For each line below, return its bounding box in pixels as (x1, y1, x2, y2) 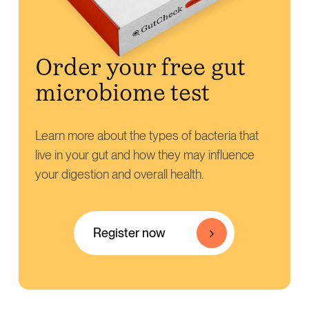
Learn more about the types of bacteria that (34, 128, 259, 143)
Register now (93, 225, 166, 240)
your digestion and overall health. (34, 166, 203, 181)
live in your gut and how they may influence (34, 147, 255, 162)
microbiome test (34, 78, 210, 107)
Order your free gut (34, 52, 246, 81)
